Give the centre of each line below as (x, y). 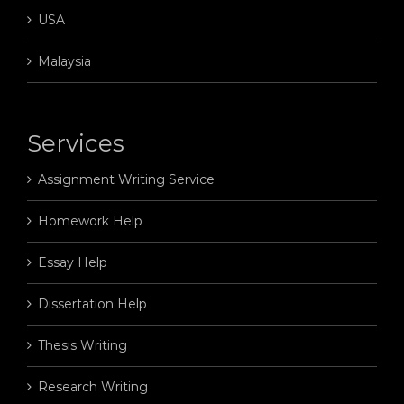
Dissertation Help (92, 304)
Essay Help (72, 263)
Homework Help (90, 221)
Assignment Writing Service (126, 180)
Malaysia (64, 62)
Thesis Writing (82, 346)
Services (75, 144)
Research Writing (92, 387)
